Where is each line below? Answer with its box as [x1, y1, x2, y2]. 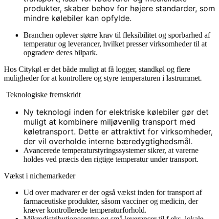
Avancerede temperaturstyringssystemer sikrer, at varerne [23, 146, 198, 154]
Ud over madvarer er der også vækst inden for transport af [23, 188, 202, 197]
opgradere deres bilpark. [23, 48, 98, 57]
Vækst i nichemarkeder [4, 172, 75, 180]
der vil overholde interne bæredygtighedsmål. [23, 136, 193, 146]
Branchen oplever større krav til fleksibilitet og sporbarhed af [23, 31, 210, 39]
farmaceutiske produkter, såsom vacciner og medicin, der [23, 197, 198, 205]
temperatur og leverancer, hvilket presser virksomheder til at [23, 40, 207, 48]
